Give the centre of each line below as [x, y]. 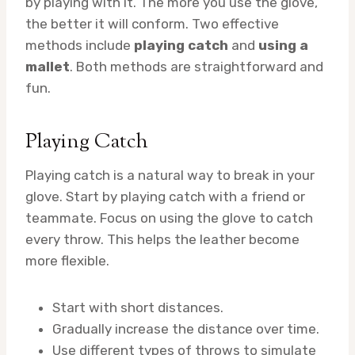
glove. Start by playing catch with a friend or [165, 196]
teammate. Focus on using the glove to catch [169, 218]
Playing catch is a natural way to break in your [170, 175]
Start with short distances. [138, 307]
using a [283, 45]
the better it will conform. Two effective [152, 23]
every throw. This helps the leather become [162, 239]
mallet [48, 66]
